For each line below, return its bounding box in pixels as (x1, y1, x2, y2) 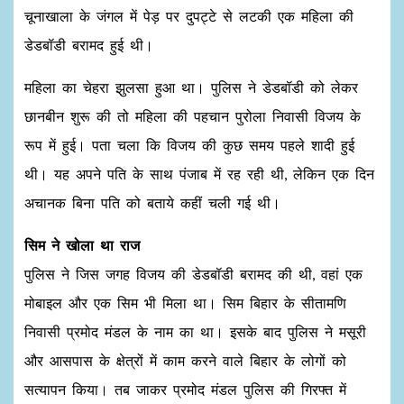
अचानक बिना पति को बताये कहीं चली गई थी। (24, 194, 280, 211)
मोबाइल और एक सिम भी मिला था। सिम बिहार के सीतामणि (24, 294, 346, 311)
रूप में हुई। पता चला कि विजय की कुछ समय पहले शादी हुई (24, 136, 354, 153)
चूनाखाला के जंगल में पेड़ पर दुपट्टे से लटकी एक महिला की (24, 7, 353, 24)
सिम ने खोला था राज (24, 236, 140, 253)
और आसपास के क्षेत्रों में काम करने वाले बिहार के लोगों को (24, 352, 346, 369)
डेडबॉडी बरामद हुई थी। (24, 36, 153, 53)
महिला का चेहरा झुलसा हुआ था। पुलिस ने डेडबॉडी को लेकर (24, 78, 358, 96)
